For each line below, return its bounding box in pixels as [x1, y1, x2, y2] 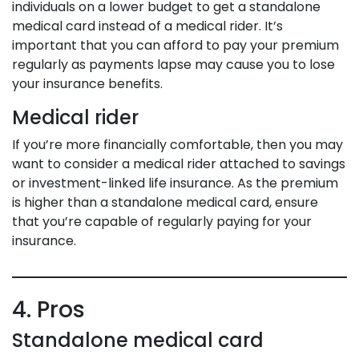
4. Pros [12, 293, 85, 325]
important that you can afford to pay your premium [12, 35, 339, 54]
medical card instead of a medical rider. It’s [12, 16, 283, 35]
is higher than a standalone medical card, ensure [12, 192, 318, 212]
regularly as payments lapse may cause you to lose [12, 54, 335, 74]
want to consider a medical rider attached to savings [12, 154, 345, 173]
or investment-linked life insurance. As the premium [12, 173, 338, 192]
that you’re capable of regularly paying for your [12, 212, 312, 231]
